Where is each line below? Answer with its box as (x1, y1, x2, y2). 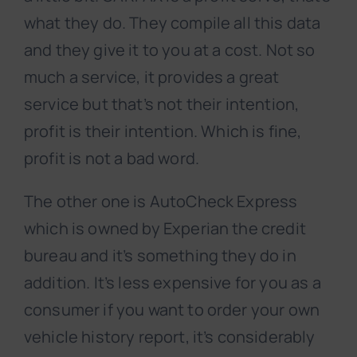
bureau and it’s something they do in (24, 245, 296, 267)
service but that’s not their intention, (24, 93, 300, 116)
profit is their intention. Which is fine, (24, 120, 302, 143)
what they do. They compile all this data (24, 12, 321, 34)
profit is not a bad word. (24, 147, 200, 170)
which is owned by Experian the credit (24, 218, 306, 240)
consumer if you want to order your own (24, 299, 320, 321)
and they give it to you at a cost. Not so (24, 39, 316, 61)
